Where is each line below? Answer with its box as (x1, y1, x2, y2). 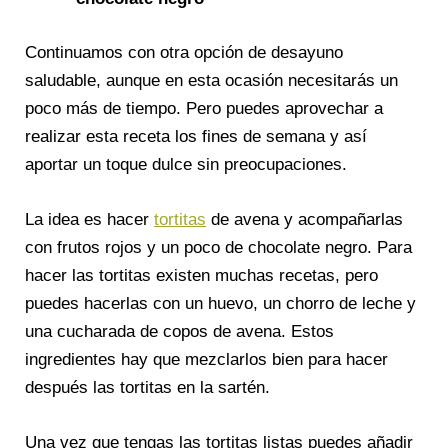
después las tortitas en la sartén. (25, 378, 270, 397)
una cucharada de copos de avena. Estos (25, 322, 334, 341)
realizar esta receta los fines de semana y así (25, 126, 367, 146)
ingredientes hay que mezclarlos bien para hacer (25, 350, 388, 369)
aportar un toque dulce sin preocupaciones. (25, 154, 347, 174)
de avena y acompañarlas (206, 210, 403, 229)
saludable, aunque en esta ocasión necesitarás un (25, 70, 398, 90)
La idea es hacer (25, 210, 154, 229)
